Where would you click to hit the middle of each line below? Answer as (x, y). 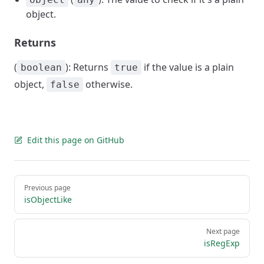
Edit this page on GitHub (76, 140)
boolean (41, 67)
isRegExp (222, 243)
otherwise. (108, 84)
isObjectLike (48, 199)
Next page (223, 231)
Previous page (47, 188)
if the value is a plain (188, 67)
